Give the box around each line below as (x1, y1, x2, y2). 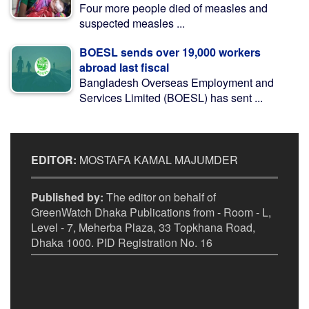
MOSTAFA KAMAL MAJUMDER (77, 152, 238, 168)
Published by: (31, 189, 103, 205)
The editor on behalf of (103, 189, 216, 205)
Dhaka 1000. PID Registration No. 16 (31, 235, 212, 250)
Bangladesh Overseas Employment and (79, 74, 274, 90)
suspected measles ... (79, 15, 185, 31)
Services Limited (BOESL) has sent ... (79, 90, 263, 106)
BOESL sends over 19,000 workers (79, 44, 261, 60)
